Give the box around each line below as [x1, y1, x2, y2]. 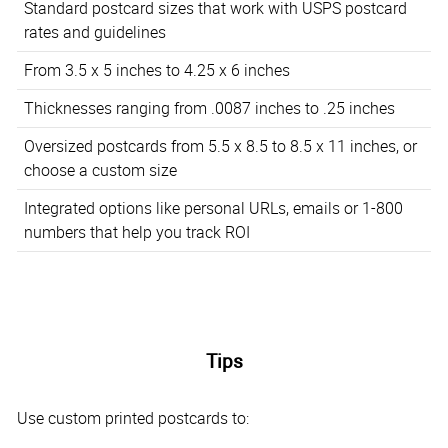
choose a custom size [23, 159, 177, 182]
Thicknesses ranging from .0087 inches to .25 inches [23, 97, 395, 120]
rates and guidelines [23, 21, 166, 44]
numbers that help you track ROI [23, 221, 250, 244]
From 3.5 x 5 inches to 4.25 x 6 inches [23, 59, 290, 82]
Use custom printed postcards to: [17, 406, 249, 429]
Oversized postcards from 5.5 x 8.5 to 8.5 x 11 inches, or [23, 135, 417, 158]
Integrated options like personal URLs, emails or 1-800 [23, 197, 403, 220]
